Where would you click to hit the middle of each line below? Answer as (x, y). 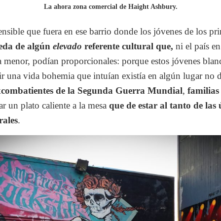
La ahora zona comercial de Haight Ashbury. (110, 7)
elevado (67, 46)
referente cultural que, (129, 46)
